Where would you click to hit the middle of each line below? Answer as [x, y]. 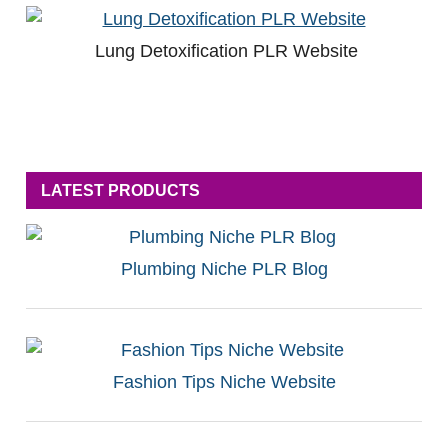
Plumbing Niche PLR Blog [224, 269]
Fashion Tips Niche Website [224, 382]
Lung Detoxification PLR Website [226, 51]
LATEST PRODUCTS [120, 191]
